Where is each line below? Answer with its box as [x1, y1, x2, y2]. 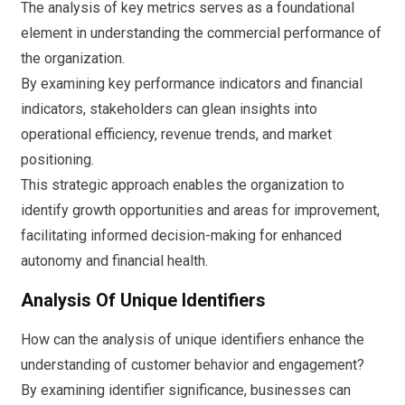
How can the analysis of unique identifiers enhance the [21, 330, 364, 348]
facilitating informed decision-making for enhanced [21, 226, 342, 244]
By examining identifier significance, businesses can [21, 381, 351, 399]
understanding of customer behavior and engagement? [21, 355, 364, 373]
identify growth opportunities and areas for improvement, [21, 201, 380, 219]
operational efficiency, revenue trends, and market [21, 125, 332, 143]
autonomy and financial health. [21, 251, 208, 269]
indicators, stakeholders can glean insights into [21, 99, 317, 118]
